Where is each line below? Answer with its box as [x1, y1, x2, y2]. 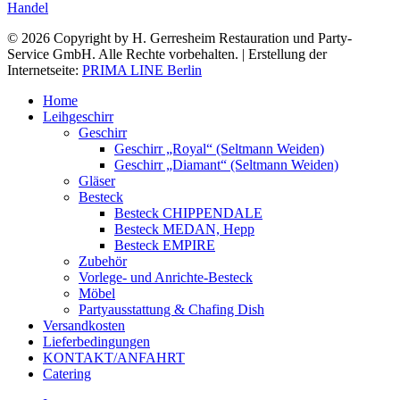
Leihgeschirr [43, 109, 113, 125]
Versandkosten [43, 318, 125, 334]
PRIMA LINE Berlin [82, 62, 202, 79]
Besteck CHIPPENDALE [114, 205, 262, 221]
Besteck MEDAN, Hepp [114, 221, 254, 237]
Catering [43, 366, 91, 382]
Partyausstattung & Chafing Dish [79, 302, 264, 318]
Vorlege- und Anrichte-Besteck [79, 270, 253, 286]
